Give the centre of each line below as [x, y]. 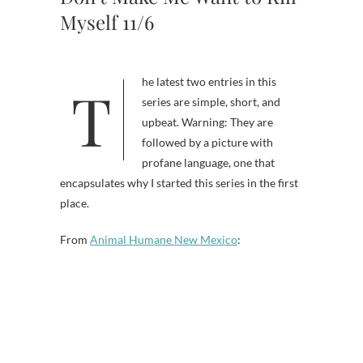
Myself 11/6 [107, 22]
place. [75, 203]
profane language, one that [208, 162]
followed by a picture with [207, 142]
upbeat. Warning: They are [207, 122]
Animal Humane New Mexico [164, 239]
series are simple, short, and [211, 102]
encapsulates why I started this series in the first [179, 183]
